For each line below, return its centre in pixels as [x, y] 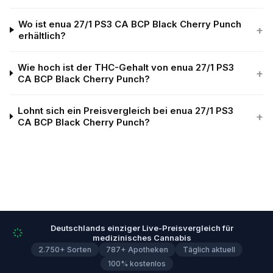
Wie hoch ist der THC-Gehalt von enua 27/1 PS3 [126, 67]
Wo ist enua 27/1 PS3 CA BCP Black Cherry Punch [130, 24]
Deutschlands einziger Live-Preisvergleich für [142, 228]
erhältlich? [42, 36]
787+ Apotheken [137, 250]
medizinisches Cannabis [142, 238]
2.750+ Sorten [65, 250]
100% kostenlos [136, 264]
